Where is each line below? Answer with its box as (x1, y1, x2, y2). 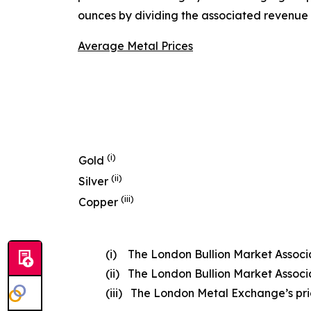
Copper (78, 195, 121, 209)
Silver (78, 174, 111, 188)
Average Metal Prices (78, 39, 193, 53)
